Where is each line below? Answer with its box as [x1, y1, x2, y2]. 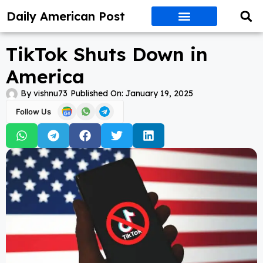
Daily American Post [6, 8, 126, 23]
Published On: [70, 88, 123, 99]
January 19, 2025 [126, 88, 193, 99]
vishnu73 [31, 88, 68, 99]
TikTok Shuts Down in [6, 42, 208, 66]
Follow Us [16, 106, 51, 116]
